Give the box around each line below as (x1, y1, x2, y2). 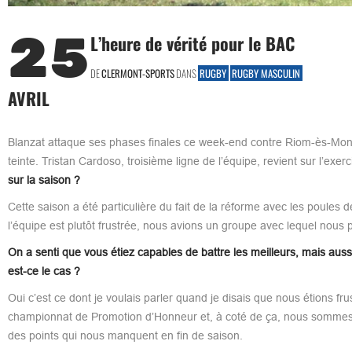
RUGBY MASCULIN (232, 64, 300, 81)
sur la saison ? (7, 173, 80, 186)
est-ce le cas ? (7, 264, 80, 277)
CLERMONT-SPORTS (101, 64, 174, 81)
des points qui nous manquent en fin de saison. (7, 328, 243, 342)
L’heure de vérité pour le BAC (90, 30, 295, 56)
